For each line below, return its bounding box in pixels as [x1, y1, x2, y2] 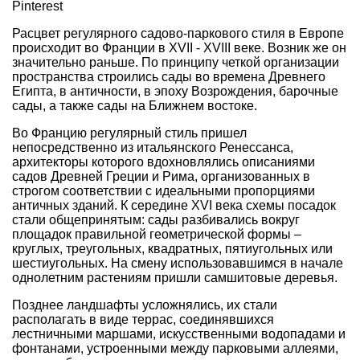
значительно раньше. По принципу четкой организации [12, 55, 339, 70]
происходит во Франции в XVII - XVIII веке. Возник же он [12, 41, 346, 55]
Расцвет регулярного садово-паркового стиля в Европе [12, 27, 344, 41]
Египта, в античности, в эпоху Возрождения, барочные [12, 84, 338, 99]
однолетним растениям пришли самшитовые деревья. [12, 271, 337, 285]
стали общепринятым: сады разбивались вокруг [12, 213, 300, 227]
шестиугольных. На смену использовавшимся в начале [12, 256, 343, 271]
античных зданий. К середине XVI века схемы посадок [12, 198, 336, 213]
